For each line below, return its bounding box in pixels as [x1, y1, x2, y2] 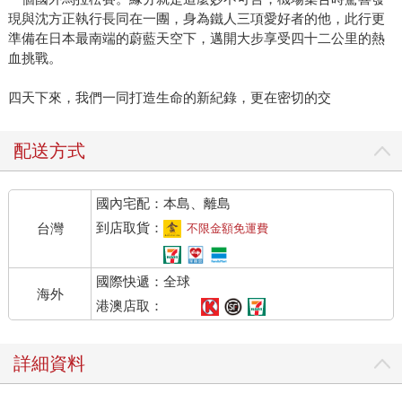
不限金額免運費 [187, 222, 269, 236]
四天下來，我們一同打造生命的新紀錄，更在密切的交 [7, 90, 331, 106]
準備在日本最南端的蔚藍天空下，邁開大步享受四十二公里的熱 [7, 31, 385, 47]
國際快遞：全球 [96, 274, 191, 290]
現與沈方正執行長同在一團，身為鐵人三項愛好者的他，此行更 [7, 11, 385, 27]
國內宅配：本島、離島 [96, 196, 232, 212]
